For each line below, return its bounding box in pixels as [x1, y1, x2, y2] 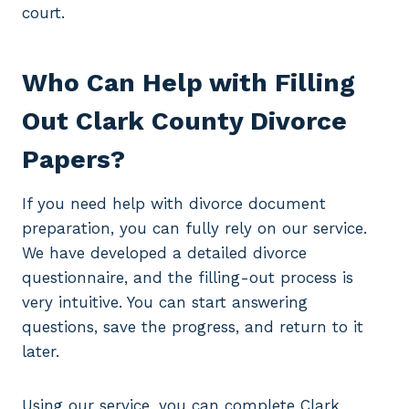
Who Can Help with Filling [22, 68, 355, 99]
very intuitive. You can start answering [22, 293, 308, 312]
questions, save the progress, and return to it [22, 318, 363, 337]
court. [22, 4, 65, 23]
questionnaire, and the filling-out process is [22, 268, 353, 288]
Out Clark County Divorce [22, 106, 347, 137]
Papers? [22, 144, 125, 175]
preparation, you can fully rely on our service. [22, 219, 367, 238]
